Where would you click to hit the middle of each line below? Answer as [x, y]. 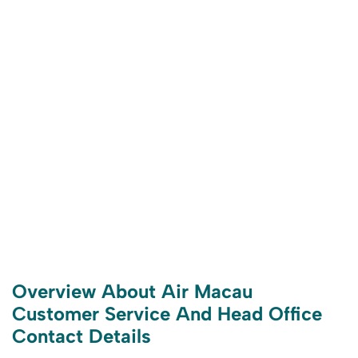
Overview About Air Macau [132, 292]
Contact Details [82, 336]
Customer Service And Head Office [167, 314]
